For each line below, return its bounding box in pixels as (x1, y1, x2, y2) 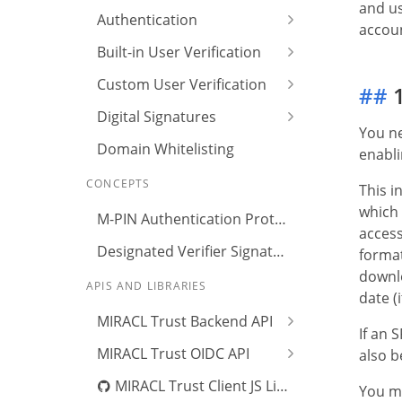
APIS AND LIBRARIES (86, 278, 207, 293)
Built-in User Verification (97, 42, 261, 62)
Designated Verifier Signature (273, 241, 284, 261)
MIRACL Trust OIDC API (97, 344, 249, 363)
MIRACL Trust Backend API (97, 311, 273, 331)
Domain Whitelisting (97, 139, 234, 159)
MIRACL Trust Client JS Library (111, 376, 276, 396)
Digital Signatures (97, 107, 216, 127)
